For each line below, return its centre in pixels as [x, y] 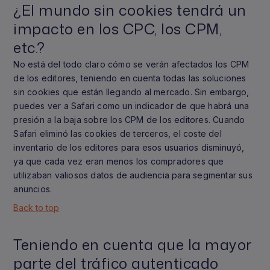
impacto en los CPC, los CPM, [118, 29]
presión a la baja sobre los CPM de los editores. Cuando [129, 120]
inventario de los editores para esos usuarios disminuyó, [129, 147]
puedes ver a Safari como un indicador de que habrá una [131, 106]
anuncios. [33, 189]
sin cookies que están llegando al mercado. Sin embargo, [131, 92]
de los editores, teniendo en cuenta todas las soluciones [130, 78]
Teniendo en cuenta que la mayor [133, 245]
